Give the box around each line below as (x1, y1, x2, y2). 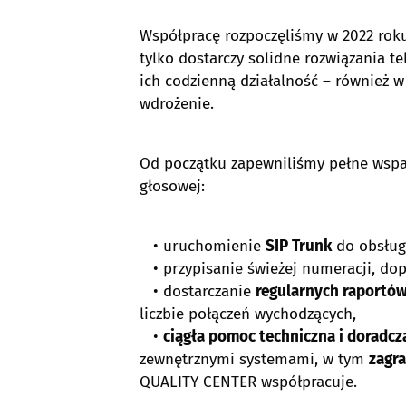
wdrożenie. (140, 94, 214, 113)
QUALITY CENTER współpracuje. (140, 372, 357, 391)
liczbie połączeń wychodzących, (140, 304, 356, 324)
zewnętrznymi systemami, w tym (140, 350, 369, 369)
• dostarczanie (140, 282, 256, 301)
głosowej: (140, 177, 205, 196)
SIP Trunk (266, 237, 332, 256)
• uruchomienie (140, 237, 266, 256)
